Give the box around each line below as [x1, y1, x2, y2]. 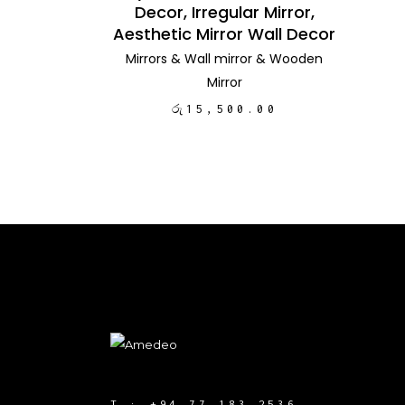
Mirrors [126, 49, 168, 68]
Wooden [269, 49, 324, 68]
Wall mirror [184, 49, 253, 68]
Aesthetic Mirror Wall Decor [113, 22, 336, 45]
